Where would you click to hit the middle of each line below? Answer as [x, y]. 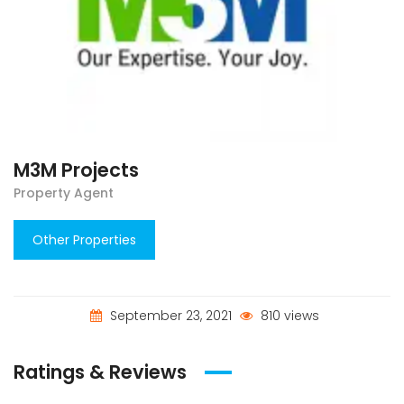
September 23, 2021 [170, 315]
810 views [288, 315]
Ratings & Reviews [100, 372]
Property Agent [64, 193]
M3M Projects [76, 170]
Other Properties [84, 239]
